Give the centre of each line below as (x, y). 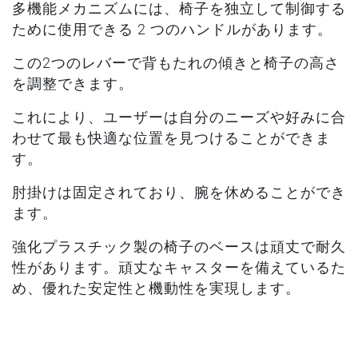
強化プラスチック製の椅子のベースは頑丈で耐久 (179, 247)
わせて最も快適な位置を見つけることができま (171, 138)
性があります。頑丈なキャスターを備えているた (179, 267)
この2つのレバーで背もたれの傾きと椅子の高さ (176, 63)
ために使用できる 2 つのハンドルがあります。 (172, 29)
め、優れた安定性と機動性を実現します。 (156, 288)
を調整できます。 (73, 84)
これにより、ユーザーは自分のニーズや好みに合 (179, 117)
